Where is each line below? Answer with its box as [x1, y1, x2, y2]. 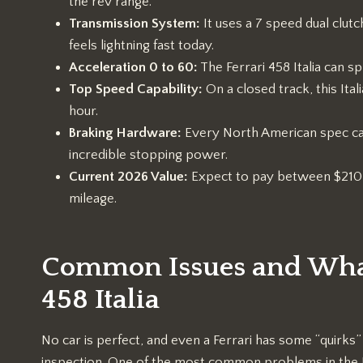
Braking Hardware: [69, 126, 181, 141]
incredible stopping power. [69, 147, 228, 163]
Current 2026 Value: [69, 169, 188, 185]
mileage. [69, 191, 117, 207]
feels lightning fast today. [69, 38, 214, 53]
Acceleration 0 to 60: [69, 60, 198, 75]
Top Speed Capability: [69, 82, 203, 97]
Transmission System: [69, 16, 200, 32]
